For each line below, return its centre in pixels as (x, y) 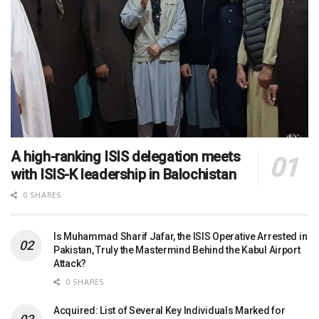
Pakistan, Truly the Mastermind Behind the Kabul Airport (177, 250)
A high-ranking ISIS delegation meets (126, 157)
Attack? (70, 264)
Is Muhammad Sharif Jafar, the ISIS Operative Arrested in (181, 237)
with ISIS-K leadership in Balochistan (124, 175)
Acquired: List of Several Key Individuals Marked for (169, 311)
